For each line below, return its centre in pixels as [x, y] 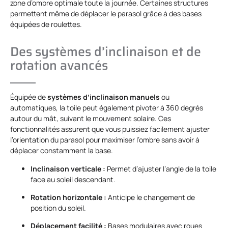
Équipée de [29, 97]
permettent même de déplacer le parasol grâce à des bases [106, 14]
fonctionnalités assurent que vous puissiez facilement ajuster [110, 129]
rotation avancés [59, 66]
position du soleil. [58, 208]
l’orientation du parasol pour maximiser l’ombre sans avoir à [105, 140]
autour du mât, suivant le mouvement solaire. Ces [91, 119]
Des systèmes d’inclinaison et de [106, 52]
